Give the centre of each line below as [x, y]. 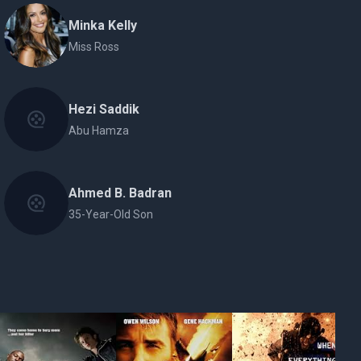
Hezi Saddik [104, 109]
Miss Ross [94, 47]
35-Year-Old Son [111, 214]
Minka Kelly [103, 25]
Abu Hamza [99, 131]
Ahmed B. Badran [120, 193]
